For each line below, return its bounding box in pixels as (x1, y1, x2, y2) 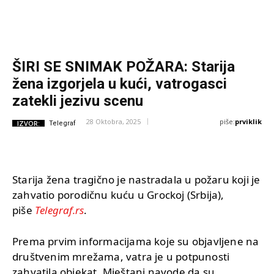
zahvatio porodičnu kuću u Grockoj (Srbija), (12, 187, 224, 202)
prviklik (235, 117, 262, 127)
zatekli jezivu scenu (12, 92, 143, 110)
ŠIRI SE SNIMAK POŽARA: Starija (12, 58, 235, 76)
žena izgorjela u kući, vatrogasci (12, 75, 227, 93)
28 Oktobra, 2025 (86, 117, 141, 127)
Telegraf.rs (35, 202, 84, 217)
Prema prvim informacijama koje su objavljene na (12, 234, 259, 248)
